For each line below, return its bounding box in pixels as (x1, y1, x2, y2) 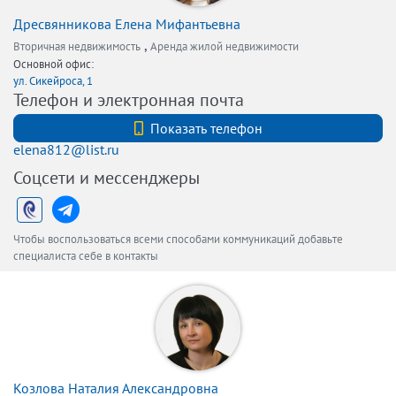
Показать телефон (149, 119, 263, 137)
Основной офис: (13, 57, 94, 72)
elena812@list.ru (13, 141, 119, 158)
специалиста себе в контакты (13, 248, 158, 263)
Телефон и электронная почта (13, 88, 244, 111)
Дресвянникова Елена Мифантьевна (13, 15, 240, 33)
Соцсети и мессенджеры (13, 166, 200, 189)
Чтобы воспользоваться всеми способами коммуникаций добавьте (13, 232, 343, 247)
